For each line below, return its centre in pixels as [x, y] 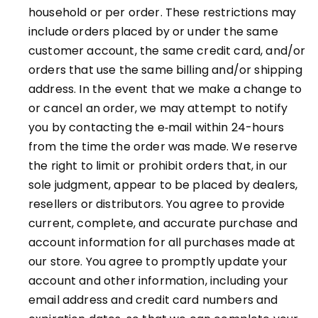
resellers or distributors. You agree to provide [157, 204]
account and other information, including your [159, 281]
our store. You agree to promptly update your [158, 262]
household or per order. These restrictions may [163, 12]
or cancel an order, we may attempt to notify [158, 108]
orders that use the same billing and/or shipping [165, 70]
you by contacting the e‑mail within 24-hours [157, 127]
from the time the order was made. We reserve [163, 147]
